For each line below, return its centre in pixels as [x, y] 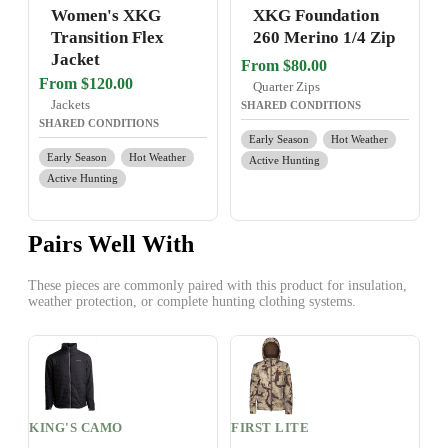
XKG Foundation [316, 16]
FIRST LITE [270, 428]
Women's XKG [106, 16]
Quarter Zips [286, 87]
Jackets [70, 105]
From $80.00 [284, 66]
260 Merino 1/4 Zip [324, 38]
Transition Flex [107, 38]
